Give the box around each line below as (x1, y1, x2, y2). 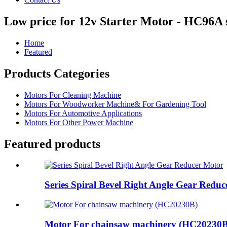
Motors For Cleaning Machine (24, 90, 121, 99)
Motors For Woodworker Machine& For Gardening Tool (24, 99, 206, 108)
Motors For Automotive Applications (24, 108, 142, 118)
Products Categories (4, 66, 109, 80)
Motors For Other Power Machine (24, 118, 133, 127)
